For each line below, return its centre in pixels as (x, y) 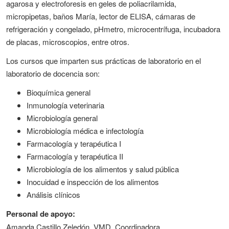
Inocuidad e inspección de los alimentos (93, 182)
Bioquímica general (59, 92)
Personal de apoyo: (41, 214)
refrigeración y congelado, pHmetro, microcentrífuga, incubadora (113, 29)
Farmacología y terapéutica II (75, 156)
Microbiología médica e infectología (85, 131)
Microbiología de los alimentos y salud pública (103, 169)
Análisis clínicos (53, 194)
